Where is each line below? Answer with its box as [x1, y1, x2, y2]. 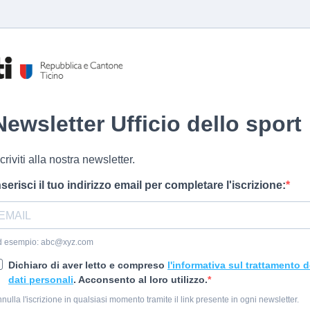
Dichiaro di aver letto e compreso [8, 259, 167, 271]
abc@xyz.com [41, 237, 93, 247]
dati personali [8, 274, 73, 285]
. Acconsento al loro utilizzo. [73, 274, 208, 285]
